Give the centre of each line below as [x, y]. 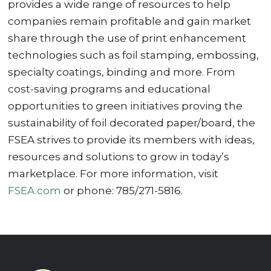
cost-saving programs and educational [109, 89]
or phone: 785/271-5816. [122, 191]
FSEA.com [35, 191]
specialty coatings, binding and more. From [122, 72]
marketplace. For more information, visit [113, 174]
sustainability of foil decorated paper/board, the [132, 123]
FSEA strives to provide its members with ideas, [132, 140]
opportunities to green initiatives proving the [126, 106]
